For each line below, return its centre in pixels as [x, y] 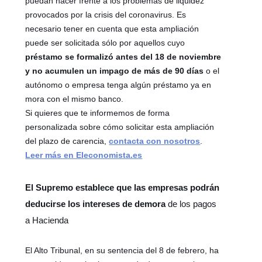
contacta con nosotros [155, 141]
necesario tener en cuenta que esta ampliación [112, 28]
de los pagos [191, 204]
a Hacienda [47, 220]
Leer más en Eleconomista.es [84, 155]
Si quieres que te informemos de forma [98, 113]
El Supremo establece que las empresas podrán [123, 187]
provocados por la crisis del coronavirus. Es [106, 14]
